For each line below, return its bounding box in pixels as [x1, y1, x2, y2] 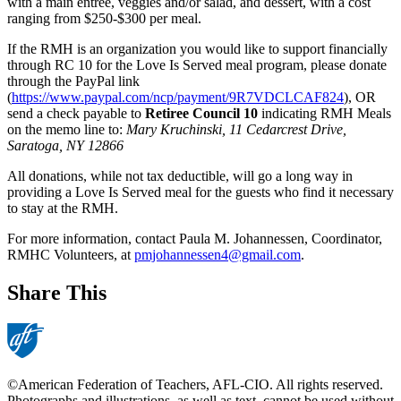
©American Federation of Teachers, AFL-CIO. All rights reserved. [7, 377, 383, 393]
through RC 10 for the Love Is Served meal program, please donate [7, 57, 387, 73]
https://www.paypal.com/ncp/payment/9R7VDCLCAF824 [12, 90, 344, 106]
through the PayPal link [7, 73, 140, 90]
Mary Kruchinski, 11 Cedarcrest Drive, [126, 122, 346, 138]
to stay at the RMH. [7, 200, 118, 217]
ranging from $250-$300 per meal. [7, 11, 205, 27]
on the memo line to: [7, 122, 126, 138]
